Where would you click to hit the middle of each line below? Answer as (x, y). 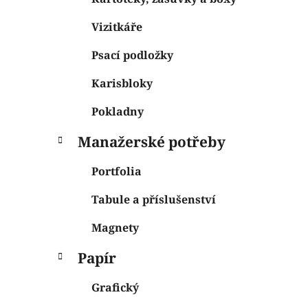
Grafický (115, 287)
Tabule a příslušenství (154, 199)
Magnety (115, 227)
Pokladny (118, 111)
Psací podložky (132, 55)
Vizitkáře (117, 26)
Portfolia (117, 171)
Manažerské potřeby (152, 141)
